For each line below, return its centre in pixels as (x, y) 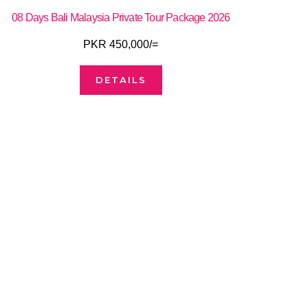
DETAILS (121, 79)
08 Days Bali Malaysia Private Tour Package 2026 (121, 17)
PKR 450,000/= (121, 44)
